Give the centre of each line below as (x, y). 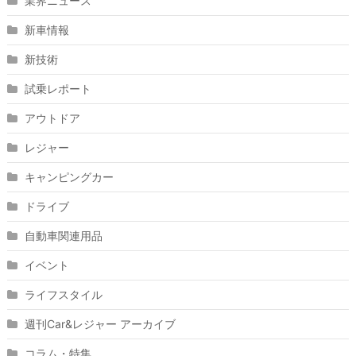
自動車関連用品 (63, 236)
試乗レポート (58, 89)
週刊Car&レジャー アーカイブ (100, 324)
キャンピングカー (69, 177)
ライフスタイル (63, 295)
